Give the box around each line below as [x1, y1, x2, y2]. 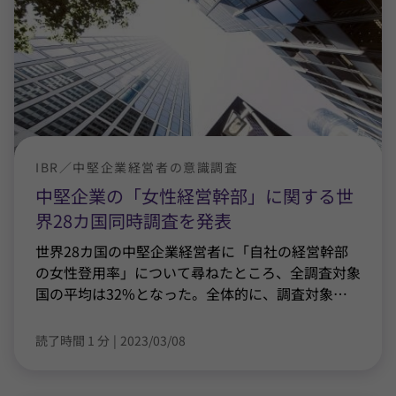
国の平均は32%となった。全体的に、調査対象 [35, 283, 333, 304]
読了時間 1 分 [35, 331, 110, 349]
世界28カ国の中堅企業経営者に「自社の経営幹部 [35, 240, 348, 262]
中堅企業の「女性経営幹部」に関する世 [35, 183, 354, 209]
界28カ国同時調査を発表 [35, 208, 232, 233]
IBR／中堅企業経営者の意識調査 [35, 158, 239, 176]
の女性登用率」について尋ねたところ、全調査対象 [35, 262, 361, 283]
